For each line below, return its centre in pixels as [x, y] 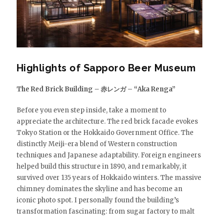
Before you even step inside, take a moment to [91, 110]
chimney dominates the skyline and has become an [99, 189]
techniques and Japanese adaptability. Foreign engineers [109, 155]
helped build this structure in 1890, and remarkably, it [101, 166]
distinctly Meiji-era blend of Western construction [97, 144]
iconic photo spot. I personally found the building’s [98, 200]
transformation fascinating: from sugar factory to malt [105, 211]
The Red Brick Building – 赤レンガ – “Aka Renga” [96, 89]
